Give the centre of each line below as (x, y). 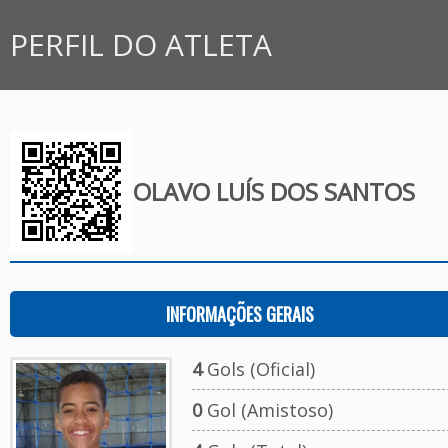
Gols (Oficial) (258, 369)
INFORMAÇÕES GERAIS (239, 314)
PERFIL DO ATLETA (141, 44)
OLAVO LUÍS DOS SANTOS (273, 191)
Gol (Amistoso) (267, 410)
